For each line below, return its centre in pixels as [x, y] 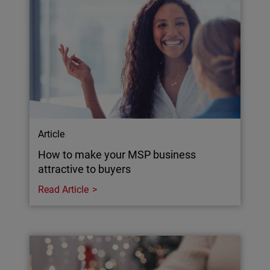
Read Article [64, 189]
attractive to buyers [85, 169]
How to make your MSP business [117, 154]
